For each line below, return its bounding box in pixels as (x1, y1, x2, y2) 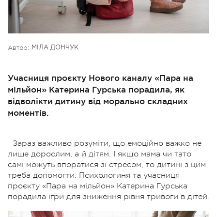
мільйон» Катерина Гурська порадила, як (8, 84, 185, 94)
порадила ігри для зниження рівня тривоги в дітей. (8, 192, 209, 201)
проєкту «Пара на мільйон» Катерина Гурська (8, 181, 187, 190)
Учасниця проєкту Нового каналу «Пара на (8, 73, 193, 82)
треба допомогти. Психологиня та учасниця (8, 170, 180, 180)
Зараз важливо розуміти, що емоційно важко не (13, 139, 201, 148)
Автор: (8, 44, 29, 51)
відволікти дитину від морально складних (8, 96, 188, 106)
